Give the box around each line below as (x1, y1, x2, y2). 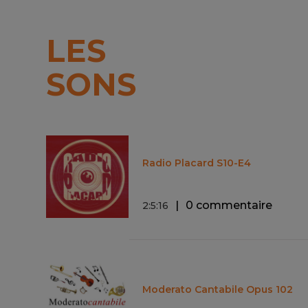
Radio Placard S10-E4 (142, 156, 252, 169)
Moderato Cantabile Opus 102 (142, 283, 294, 296)
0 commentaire (186, 198, 273, 212)
